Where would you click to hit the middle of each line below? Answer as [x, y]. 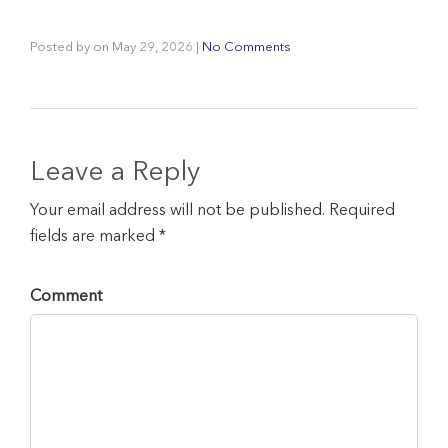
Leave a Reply [115, 173]
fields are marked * [98, 236]
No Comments [246, 47]
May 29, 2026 [152, 47]
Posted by [61, 47]
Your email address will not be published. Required [212, 210]
